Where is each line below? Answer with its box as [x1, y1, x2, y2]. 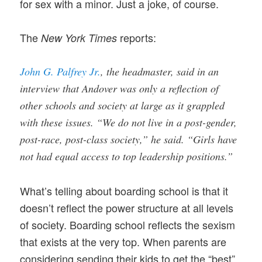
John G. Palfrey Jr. [20, 64, 101, 79]
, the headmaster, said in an [101, 64, 219, 79]
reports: [117, 30, 157, 46]
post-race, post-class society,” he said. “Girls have [20, 132, 237, 147]
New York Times [38, 30, 118, 46]
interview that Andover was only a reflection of [20, 81, 219, 96]
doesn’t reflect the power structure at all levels [20, 199, 234, 215]
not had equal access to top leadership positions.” [20, 149, 233, 164]
